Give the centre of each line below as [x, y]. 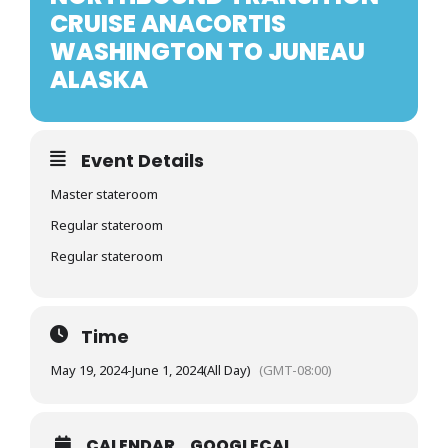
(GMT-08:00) [295, 370]
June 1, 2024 [167, 370]
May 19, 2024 [89, 370]
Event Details [142, 160]
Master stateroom [104, 194]
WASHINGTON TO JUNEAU [207, 51]
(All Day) [227, 370]
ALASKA [99, 79]
